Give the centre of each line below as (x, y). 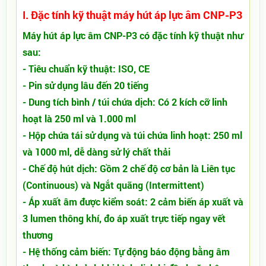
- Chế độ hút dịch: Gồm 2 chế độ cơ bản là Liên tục (129, 168)
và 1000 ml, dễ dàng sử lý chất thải (96, 152)
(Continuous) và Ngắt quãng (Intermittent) (113, 185)
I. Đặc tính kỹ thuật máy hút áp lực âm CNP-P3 (132, 15)
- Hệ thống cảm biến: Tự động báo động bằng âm (126, 251)
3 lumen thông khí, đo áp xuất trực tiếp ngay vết (124, 218)
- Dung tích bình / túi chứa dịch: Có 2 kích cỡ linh (125, 102)
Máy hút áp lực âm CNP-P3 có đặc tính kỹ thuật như (133, 35)
